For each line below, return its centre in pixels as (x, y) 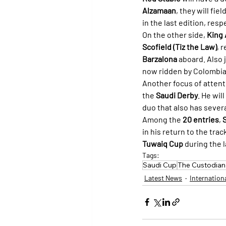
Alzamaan (159, 10)
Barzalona (160, 59)
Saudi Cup (160, 165)
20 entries (201, 119)
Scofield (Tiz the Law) (180, 46)
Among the (162, 119)
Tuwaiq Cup (163, 143)
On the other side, (175, 34)
